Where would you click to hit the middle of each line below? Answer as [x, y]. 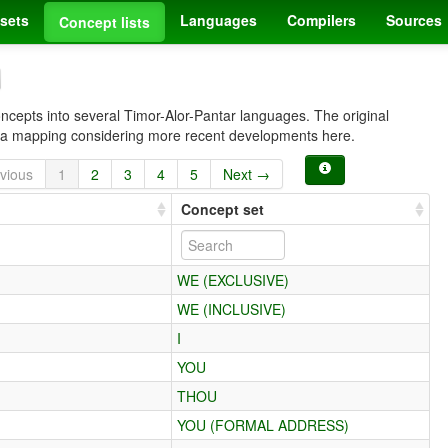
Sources [414, 20]
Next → [247, 173]
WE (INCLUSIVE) [232, 308]
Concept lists [104, 22]
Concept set [223, 208]
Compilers [321, 20]
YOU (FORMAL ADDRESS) [263, 424]
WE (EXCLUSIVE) [233, 279]
